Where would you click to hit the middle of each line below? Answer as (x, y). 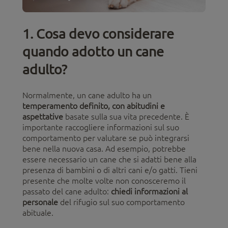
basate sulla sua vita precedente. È (126, 116)
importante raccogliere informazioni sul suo (101, 127)
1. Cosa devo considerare (98, 33)
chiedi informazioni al (149, 191)
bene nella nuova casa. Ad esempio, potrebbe (104, 148)
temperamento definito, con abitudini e (94, 106)
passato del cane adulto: (67, 191)
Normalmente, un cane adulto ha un (87, 95)
